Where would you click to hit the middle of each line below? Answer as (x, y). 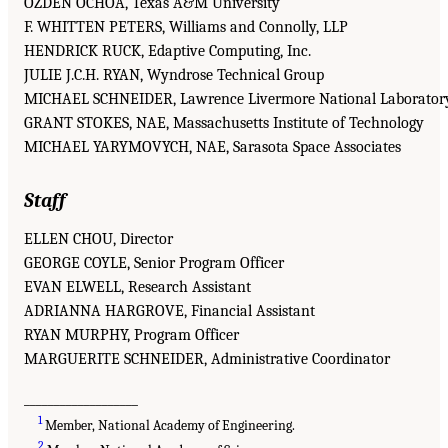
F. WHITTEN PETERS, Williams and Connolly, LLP (186, 26)
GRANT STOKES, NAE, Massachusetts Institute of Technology (224, 122)
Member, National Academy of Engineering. (169, 425)
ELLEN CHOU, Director (98, 238)
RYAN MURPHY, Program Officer (131, 334)
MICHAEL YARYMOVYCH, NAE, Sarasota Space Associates (212, 146)
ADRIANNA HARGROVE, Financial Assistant (169, 310)
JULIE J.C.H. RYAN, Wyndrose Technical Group (174, 74)
